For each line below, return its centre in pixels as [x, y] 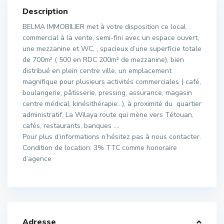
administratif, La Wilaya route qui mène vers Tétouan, [108, 115]
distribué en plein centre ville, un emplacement [97, 71]
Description [45, 11]
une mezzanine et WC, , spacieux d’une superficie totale [112, 49]
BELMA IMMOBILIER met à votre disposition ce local [104, 27]
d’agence [37, 159]
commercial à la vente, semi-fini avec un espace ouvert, [111, 38]
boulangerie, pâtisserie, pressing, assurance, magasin [107, 93]
